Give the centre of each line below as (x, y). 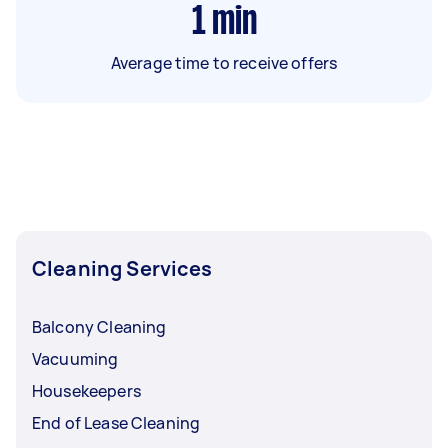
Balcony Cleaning (99, 326)
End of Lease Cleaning (116, 422)
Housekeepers (86, 390)
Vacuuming (75, 358)
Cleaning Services (122, 268)
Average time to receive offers (224, 62)
